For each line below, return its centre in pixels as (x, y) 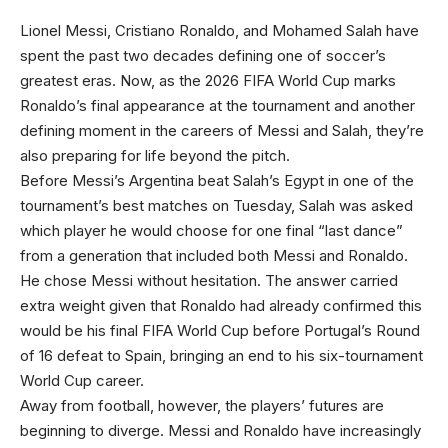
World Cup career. (82, 380)
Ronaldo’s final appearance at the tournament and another (217, 105)
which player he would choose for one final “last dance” (211, 230)
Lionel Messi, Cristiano (97, 30)
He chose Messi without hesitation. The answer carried (209, 280)
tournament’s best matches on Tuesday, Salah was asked (216, 205)
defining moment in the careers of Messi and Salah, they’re (222, 130)
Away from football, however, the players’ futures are (202, 405)
